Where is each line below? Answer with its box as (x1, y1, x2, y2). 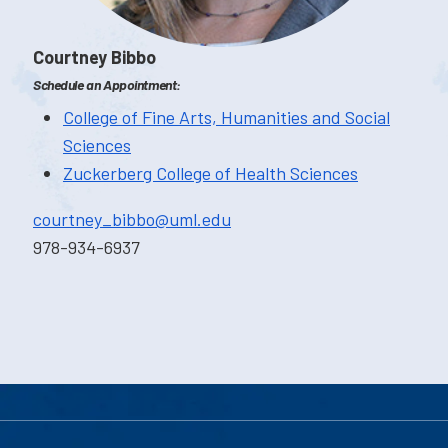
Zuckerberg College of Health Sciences (63, 162, 358, 185)
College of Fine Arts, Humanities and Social (63, 106, 390, 129)
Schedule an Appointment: (33, 76, 181, 94)
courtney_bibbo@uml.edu (33, 208, 231, 231)
